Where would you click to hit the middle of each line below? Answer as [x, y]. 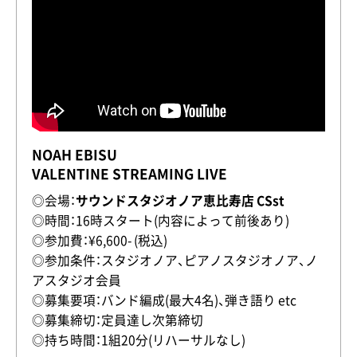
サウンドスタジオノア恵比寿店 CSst [180, 200]
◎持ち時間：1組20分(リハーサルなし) [138, 339]
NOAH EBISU [74, 154]
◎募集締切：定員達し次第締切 [117, 320]
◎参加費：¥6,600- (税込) [99, 240]
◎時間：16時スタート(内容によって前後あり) [160, 220]
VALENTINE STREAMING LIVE [129, 173]
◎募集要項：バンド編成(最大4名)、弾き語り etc [164, 300]
